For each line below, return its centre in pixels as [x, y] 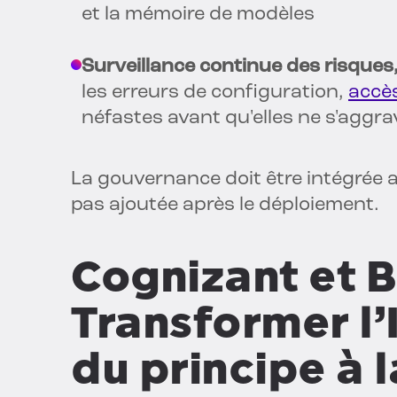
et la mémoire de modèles [198, 15]
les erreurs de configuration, [215, 93]
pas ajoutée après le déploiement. [225, 206]
